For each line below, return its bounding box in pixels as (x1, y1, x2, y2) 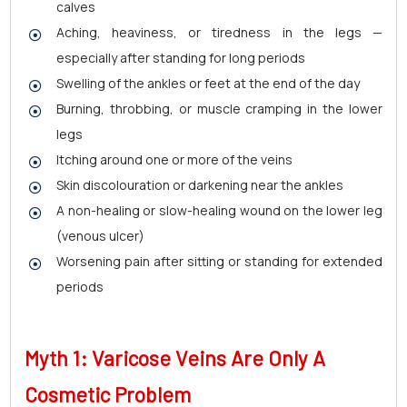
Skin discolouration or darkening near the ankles (56, 176, 343, 194)
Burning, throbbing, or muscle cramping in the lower (56, 100, 382, 117)
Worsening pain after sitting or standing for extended (56, 253, 382, 270)
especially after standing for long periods (56, 49, 305, 66)
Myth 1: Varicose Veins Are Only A (25, 345, 325, 371)
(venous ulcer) (56, 227, 144, 244)
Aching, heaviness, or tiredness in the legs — (56, 24, 382, 41)
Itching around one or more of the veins (56, 151, 293, 168)
